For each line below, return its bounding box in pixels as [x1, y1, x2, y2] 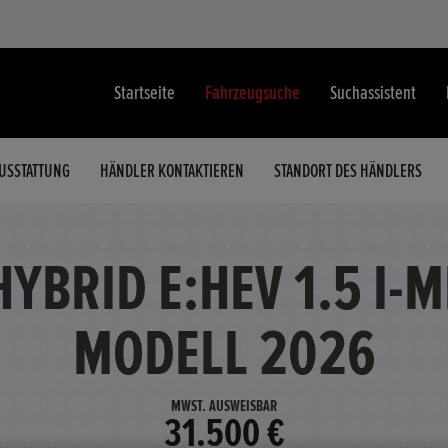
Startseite [114, 82, 175, 103]
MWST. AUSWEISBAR [171, 398, 277, 414]
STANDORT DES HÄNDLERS [274, 161, 422, 180]
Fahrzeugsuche [205, 82, 300, 103]
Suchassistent [330, 82, 416, 103]
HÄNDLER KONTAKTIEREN [100, 161, 244, 180]
